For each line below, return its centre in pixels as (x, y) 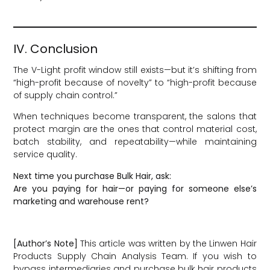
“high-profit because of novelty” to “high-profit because (135, 83)
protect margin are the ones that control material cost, (135, 129)
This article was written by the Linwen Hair (167, 244)
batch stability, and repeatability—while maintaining (135, 142)
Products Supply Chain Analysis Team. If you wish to (135, 256)
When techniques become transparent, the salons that (135, 117)
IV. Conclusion (56, 49)
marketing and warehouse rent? (81, 201)
